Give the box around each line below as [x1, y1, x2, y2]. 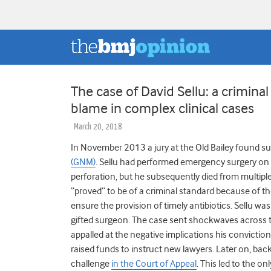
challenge [71, 258, 111, 269]
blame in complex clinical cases [71, 99, 254, 117]
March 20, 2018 [74, 122, 122, 131]
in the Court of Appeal [111, 258, 197, 269]
